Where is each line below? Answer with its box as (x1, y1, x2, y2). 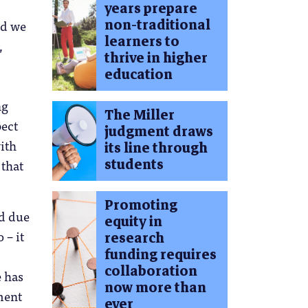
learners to (104, 30, 179, 54)
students (104, 153, 164, 177)
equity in (104, 210, 162, 233)
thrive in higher (104, 47, 208, 70)
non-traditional (104, 14, 210, 37)
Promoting (104, 193, 177, 217)
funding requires (104, 243, 217, 266)
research (104, 226, 164, 250)
